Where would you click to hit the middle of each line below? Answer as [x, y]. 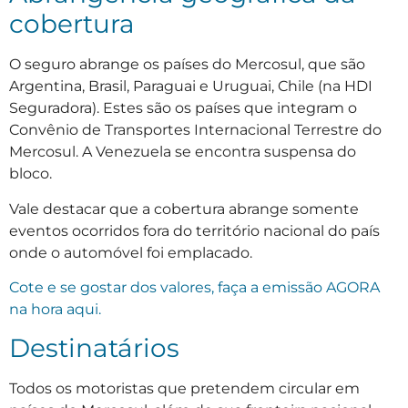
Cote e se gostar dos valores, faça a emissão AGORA [194, 287]
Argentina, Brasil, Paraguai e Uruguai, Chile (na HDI [191, 87]
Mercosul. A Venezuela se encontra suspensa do [183, 152]
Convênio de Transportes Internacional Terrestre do [195, 130]
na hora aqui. [55, 309]
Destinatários [94, 348]
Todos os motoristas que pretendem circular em [184, 389]
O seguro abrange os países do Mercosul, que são [187, 65]
